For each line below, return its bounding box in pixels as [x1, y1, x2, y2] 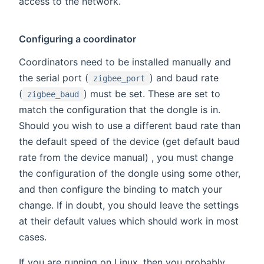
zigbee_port [93, 74, 145, 84]
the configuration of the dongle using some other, [19, 167, 240, 180]
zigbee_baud [27, 90, 79, 100]
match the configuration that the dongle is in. [19, 104, 220, 116]
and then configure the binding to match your [19, 183, 222, 196]
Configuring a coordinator [19, 33, 137, 45]
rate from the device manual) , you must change [19, 151, 233, 164]
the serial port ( [19, 72, 88, 84]
